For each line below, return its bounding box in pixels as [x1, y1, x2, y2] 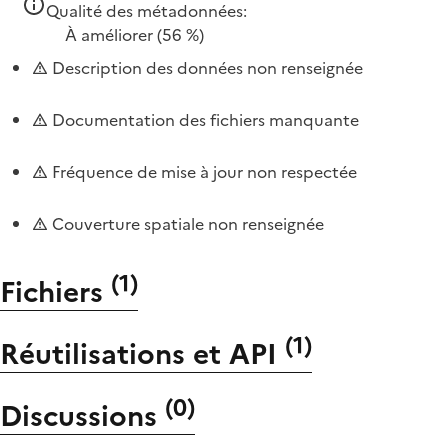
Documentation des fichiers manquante [48, 107, 359, 132]
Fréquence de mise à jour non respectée [48, 159, 357, 184]
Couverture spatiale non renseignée [48, 211, 324, 236]
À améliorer [65, 22, 153, 47]
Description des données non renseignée [48, 55, 363, 80]
